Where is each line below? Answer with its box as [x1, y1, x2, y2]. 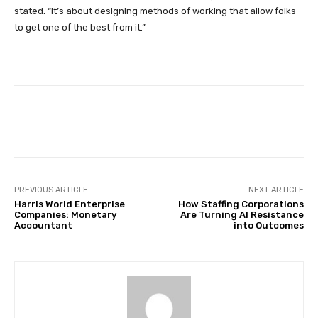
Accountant [14, 219, 72, 231]
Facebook [50, 115, 89, 126]
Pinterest [234, 115, 273, 126]
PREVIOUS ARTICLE [14, 185, 88, 194]
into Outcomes [233, 219, 304, 231]
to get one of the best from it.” [14, 21, 146, 33]
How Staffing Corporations [177, 198, 304, 209]
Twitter [148, 115, 179, 126]
